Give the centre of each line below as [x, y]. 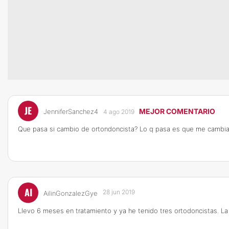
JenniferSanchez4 [71, 111]
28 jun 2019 [119, 192]
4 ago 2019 [119, 112]
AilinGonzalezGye [71, 193]
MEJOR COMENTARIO [177, 111]
